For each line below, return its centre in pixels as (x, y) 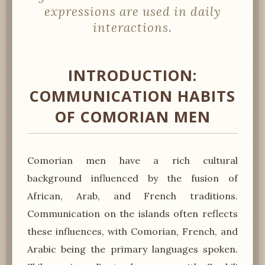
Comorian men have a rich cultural (132, 160)
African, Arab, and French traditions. (132, 195)
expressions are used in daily (132, 11)
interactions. (132, 27)
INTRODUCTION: (132, 75)
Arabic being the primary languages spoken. (132, 249)
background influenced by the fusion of (132, 178)
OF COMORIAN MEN (132, 117)
